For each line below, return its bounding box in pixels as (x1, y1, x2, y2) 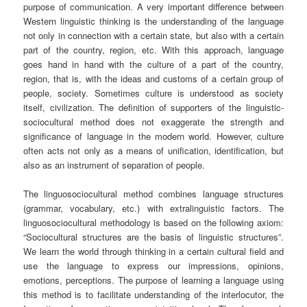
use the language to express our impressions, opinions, (23, 259, 284, 273)
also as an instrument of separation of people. (23, 158, 206, 172)
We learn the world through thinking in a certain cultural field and (23, 245, 284, 258)
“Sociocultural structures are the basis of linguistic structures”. (23, 230, 284, 244)
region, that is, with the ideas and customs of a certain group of (23, 72, 284, 86)
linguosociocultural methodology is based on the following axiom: (23, 216, 284, 230)
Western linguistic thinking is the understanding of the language (23, 14, 284, 28)
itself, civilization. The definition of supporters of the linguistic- (23, 101, 284, 114)
